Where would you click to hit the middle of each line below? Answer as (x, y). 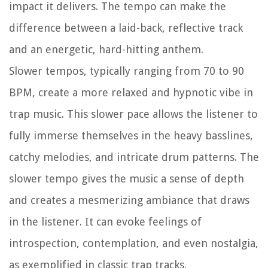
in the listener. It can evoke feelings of (105, 221)
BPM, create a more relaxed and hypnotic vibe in (131, 92)
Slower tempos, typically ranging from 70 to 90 (127, 71)
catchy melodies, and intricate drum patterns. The (134, 157)
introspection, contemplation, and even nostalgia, (134, 243)
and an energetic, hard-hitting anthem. (106, 49)
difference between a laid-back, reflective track (126, 28)
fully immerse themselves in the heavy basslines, (131, 135)
